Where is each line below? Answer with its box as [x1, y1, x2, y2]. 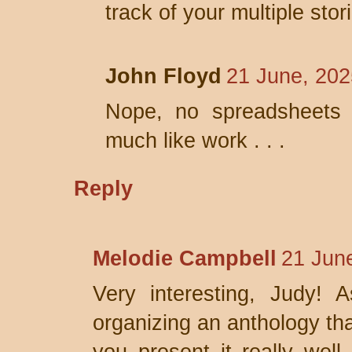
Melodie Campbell [93, 247, 277, 270]
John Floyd [105, 64, 222, 88]
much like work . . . [105, 129, 285, 152]
